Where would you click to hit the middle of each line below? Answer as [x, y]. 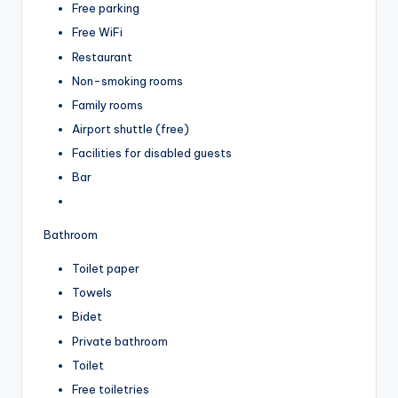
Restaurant [102, 56]
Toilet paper [106, 269]
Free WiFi [97, 32]
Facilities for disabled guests [152, 152]
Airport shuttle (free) [131, 128]
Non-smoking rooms [127, 80]
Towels [92, 293]
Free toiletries [111, 389]
